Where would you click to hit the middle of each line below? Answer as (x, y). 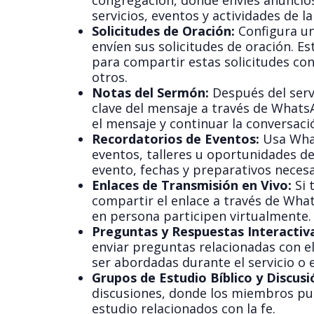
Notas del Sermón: (150, 93)
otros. (109, 77)
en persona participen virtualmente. (201, 216)
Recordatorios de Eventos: (175, 139)
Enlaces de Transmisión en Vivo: (191, 185)
